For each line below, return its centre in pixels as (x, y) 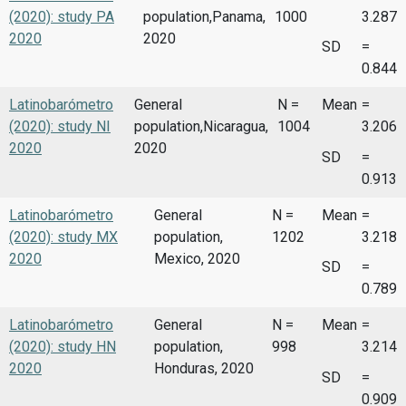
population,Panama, (205, 16)
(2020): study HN (63, 347)
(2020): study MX (63, 237)
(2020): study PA (62, 16)
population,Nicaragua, (202, 127)
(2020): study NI (60, 127)
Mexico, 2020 (197, 258)
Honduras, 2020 (204, 369)
